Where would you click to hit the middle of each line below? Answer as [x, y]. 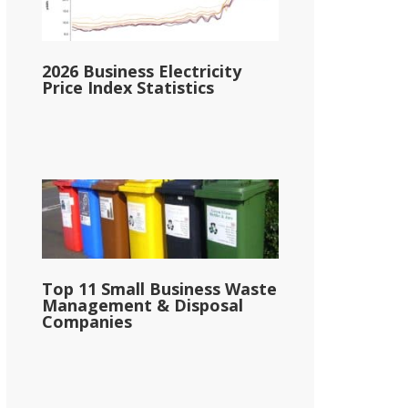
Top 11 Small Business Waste [159, 288]
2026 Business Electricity [142, 71]
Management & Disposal [143, 305]
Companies [87, 321]
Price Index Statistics [128, 88]
